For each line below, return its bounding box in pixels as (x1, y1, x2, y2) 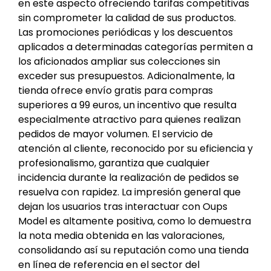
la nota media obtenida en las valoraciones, (18, 228, 224, 243)
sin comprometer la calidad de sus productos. (18, 10, 236, 25)
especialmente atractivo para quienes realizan (18, 112, 241, 126)
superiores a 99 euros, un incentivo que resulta (18, 97, 237, 112)
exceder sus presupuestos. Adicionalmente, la (18, 68, 235, 83)
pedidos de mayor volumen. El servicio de (18, 126, 213, 141)
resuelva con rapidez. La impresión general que (18, 184, 241, 199)
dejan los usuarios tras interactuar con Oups (18, 199, 227, 214)
